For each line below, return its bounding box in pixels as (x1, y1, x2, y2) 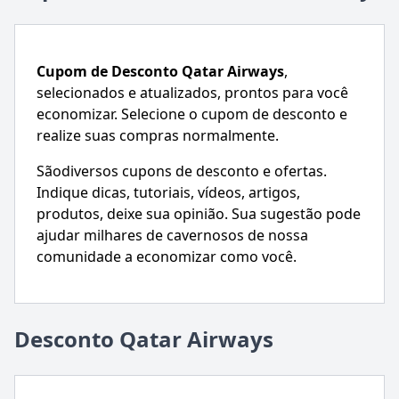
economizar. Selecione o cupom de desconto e (37, 104, 347, 125)
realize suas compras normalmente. (37, 126, 279, 146)
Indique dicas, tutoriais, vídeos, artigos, (37, 183, 300, 203)
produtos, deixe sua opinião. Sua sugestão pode (37, 204, 361, 224)
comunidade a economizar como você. (37, 247, 297, 267)
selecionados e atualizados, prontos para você (37, 83, 348, 103)
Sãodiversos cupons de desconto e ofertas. (37, 161, 327, 182)
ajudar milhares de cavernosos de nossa (37, 225, 308, 246)
